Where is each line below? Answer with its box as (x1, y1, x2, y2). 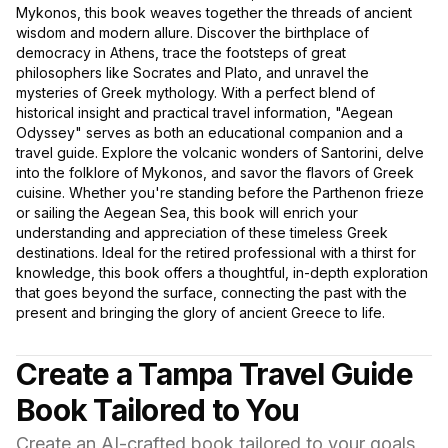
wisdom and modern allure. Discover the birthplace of (16, 24, 369, 42)
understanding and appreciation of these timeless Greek (16, 224, 388, 242)
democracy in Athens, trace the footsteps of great (16, 44, 346, 62)
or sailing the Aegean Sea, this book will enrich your (16, 204, 358, 222)
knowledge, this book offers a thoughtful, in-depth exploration (16, 264, 428, 282)
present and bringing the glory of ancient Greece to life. (16, 304, 385, 322)
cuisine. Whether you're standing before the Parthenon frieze (16, 184, 424, 202)
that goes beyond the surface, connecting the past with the (16, 284, 407, 302)
